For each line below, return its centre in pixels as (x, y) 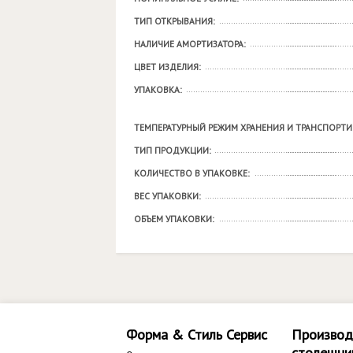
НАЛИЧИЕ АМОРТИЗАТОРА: (190, 44)
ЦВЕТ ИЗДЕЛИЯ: (167, 67)
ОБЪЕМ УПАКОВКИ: (174, 219)
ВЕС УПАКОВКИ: (167, 196)
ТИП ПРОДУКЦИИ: (173, 150)
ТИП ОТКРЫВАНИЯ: (175, 21)
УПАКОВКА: (158, 89)
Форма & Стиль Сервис (197, 334)
